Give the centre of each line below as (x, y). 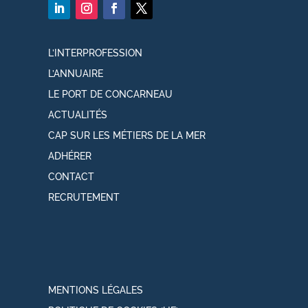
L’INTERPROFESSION (95, 53)
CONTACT (71, 176)
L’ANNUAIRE (76, 73)
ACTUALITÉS (78, 114)
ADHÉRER (70, 156)
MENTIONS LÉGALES (96, 290)
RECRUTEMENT (84, 197)
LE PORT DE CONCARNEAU (110, 94)
